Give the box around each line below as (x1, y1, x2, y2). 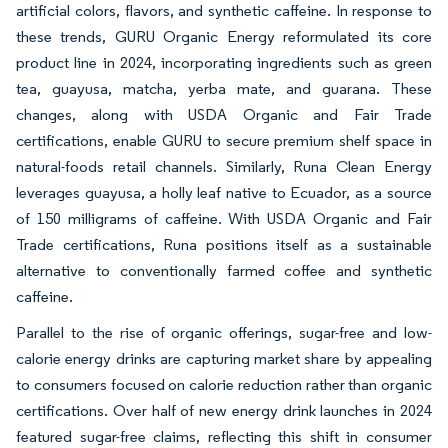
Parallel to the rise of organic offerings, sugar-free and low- (16, 323, 432, 343)
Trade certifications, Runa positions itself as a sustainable (16, 235, 432, 255)
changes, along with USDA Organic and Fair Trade (16, 105, 432, 125)
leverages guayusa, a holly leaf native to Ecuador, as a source (16, 183, 432, 203)
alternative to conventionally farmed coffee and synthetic (16, 261, 432, 281)
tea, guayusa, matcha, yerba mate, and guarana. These (16, 79, 432, 99)
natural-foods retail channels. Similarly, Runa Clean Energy (16, 157, 432, 177)
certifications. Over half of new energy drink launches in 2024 (16, 401, 432, 421)
